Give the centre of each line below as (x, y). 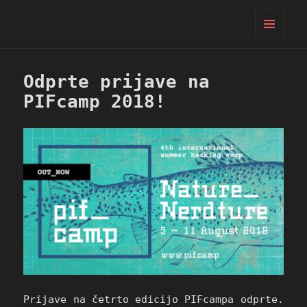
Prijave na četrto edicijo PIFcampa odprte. (153, 299)
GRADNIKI (274, 62)
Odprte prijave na (117, 82)
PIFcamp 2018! (95, 102)
